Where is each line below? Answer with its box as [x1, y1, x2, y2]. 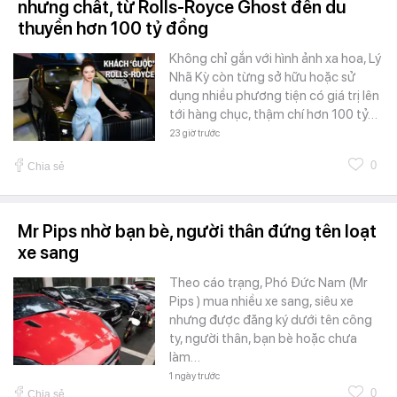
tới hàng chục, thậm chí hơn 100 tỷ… [169, 105, 378, 122]
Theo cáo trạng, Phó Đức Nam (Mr [169, 274, 368, 291]
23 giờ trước [169, 127, 220, 139]
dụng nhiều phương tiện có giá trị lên [169, 87, 379, 104]
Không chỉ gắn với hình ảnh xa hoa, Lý [169, 50, 381, 66]
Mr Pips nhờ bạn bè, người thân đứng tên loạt [18, 220, 377, 242]
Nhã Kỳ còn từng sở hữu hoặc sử [169, 68, 355, 85]
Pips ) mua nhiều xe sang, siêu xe [169, 292, 354, 309]
